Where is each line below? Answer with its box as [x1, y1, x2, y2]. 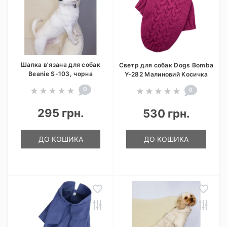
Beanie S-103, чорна [28, 70, 93, 78]
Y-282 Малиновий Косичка [124, 70, 208, 78]
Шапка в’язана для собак [21, 61, 100, 68]
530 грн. [142, 107, 190, 120]
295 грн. [37, 106, 84, 120]
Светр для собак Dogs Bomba [119, 61, 214, 69]
